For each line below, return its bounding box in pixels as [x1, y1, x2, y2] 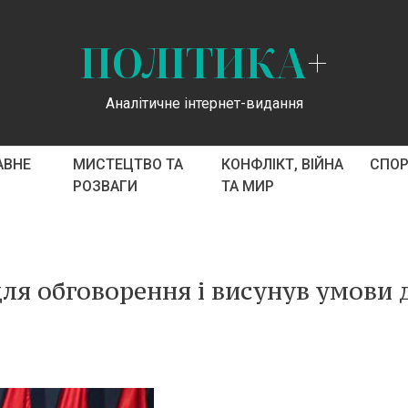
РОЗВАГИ [72, 178, 138, 195]
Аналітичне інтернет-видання [105, 94, 303, 112]
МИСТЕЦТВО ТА [72, 156, 183, 173]
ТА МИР [220, 178, 274, 195]
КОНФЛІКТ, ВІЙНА [220, 156, 343, 173]
